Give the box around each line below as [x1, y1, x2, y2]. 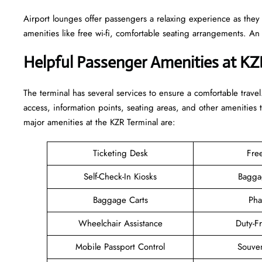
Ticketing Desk [92, 146, 148, 160]
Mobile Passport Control [75, 240, 165, 253]
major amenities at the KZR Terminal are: [23, 115, 175, 129]
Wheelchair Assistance [78, 216, 163, 230]
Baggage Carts [92, 193, 148, 206]
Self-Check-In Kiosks [84, 170, 157, 183]
